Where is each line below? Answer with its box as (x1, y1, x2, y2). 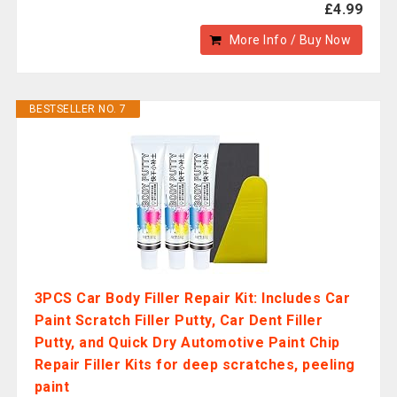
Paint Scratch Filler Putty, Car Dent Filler (34, 312, 323, 329)
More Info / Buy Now (229, 33, 352, 47)
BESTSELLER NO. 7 (28, 103, 127, 115)
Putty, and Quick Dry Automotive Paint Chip (34, 334, 340, 351)
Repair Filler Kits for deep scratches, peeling (34, 356, 355, 373)
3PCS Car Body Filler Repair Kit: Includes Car (34, 290, 351, 307)
